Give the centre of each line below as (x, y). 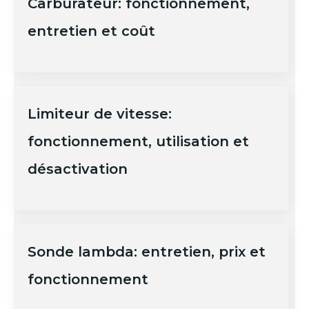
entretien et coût (91, 31)
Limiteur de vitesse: (100, 114)
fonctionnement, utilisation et (138, 142)
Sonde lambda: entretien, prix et (147, 252)
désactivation (78, 169)
